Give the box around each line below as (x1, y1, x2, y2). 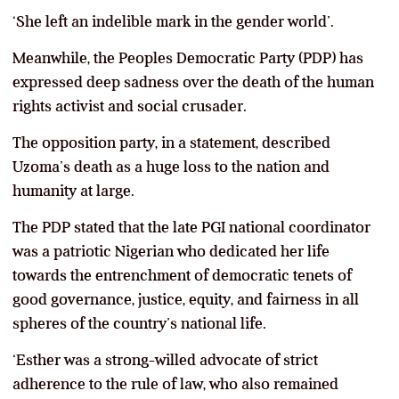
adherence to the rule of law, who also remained (12, 374, 338, 393)
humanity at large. (12, 181, 134, 199)
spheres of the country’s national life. (12, 313, 266, 332)
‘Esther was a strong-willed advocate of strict (12, 350, 318, 369)
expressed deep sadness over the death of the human (12, 72, 374, 91)
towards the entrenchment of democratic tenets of (12, 265, 352, 284)
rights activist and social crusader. (12, 96, 247, 115)
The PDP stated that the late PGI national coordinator (12, 217, 370, 236)
